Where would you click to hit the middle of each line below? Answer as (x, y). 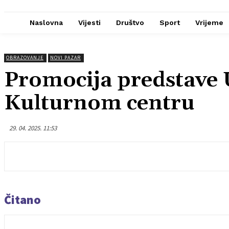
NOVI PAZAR (65, 58)
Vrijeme (209, 23)
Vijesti (89, 23)
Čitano (22, 200)
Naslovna (46, 23)
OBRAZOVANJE (25, 58)
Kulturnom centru (99, 104)
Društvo (130, 23)
